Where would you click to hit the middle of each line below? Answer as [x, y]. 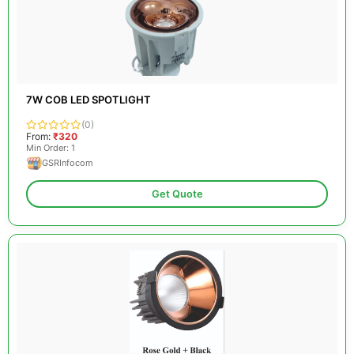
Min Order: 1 [51, 148]
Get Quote [177, 194]
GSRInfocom [68, 163]
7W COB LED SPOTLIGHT [88, 100]
